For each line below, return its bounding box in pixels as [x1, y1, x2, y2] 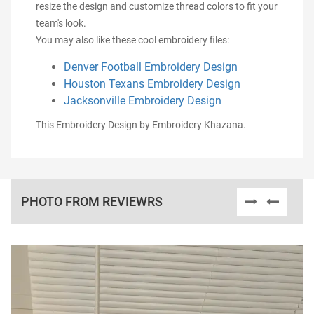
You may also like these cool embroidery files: [36, 34, 229, 46]
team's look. [36, 18, 86, 29]
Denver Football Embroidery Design [64, 60, 238, 74]
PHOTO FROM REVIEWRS [21, 194, 163, 209]
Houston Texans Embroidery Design [64, 77, 240, 90]
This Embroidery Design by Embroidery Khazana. [36, 119, 246, 130]
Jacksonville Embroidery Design [64, 94, 221, 107]
